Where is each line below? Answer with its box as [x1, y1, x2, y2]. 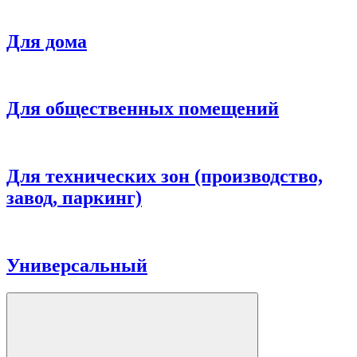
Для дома [6, 30, 87, 52]
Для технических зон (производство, [6, 166, 323, 187]
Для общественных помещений [6, 98, 279, 120]
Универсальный [6, 255, 147, 277]
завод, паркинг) [6, 187, 142, 209]
